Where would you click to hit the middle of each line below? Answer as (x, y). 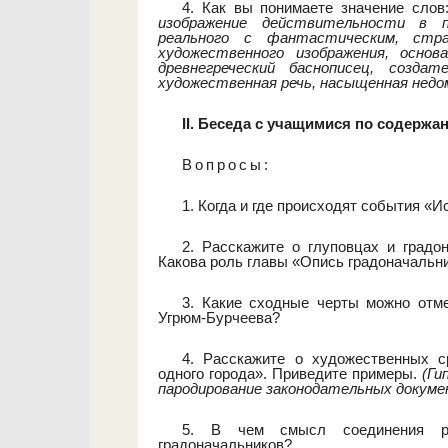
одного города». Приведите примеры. (290, 373)
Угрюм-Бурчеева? (219, 317)
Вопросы (223, 164)
